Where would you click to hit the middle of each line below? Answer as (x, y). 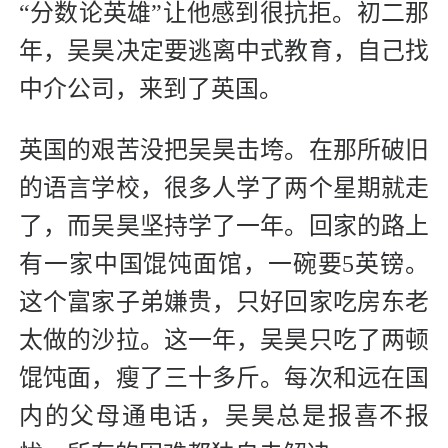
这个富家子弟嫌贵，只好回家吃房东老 (224, 301)
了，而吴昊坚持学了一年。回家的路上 (224, 225)
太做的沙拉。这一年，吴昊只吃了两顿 (224, 339)
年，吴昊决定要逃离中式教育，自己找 (224, 50)
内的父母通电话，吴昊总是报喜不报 (224, 415)
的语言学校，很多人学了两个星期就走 (224, 187)
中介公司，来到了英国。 (151, 88)
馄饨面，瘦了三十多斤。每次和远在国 (224, 377)
